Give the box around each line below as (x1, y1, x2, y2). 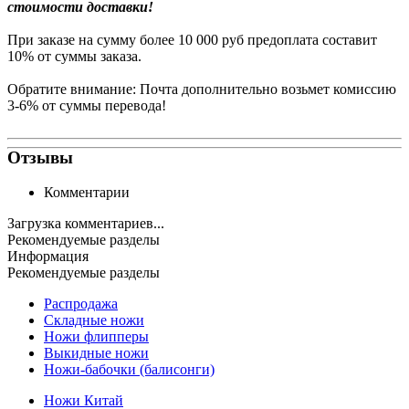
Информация (7, 248, 89, 265)
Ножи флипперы (44, 329, 149, 345)
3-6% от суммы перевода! (7, 97, 166, 113)
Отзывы (7, 147, 73, 167)
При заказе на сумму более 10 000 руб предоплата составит (7, 31, 377, 47)
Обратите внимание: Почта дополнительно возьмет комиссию (7, 80, 396, 97)
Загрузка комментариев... (7, 215, 164, 232)
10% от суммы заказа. (7, 47, 142, 64)
